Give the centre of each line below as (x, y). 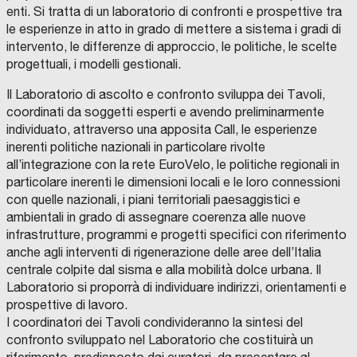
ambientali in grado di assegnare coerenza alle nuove (156, 217)
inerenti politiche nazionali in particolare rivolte (136, 147)
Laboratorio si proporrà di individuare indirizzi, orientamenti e (177, 287)
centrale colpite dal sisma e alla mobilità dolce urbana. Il (164, 270)
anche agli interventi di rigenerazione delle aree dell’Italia (164, 252)
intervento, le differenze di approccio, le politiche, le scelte (172, 47)
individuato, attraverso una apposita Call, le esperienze (162, 129)
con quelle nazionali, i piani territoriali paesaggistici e (153, 200)
